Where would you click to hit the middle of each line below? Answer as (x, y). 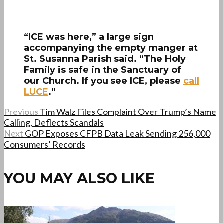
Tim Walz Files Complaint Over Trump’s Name (128, 112)
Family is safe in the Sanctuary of (103, 70)
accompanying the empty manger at (111, 48)
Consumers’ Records (45, 145)
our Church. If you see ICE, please (104, 81)
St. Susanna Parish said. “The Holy (105, 59)
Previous (21, 112)
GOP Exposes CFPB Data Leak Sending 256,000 (117, 134)
